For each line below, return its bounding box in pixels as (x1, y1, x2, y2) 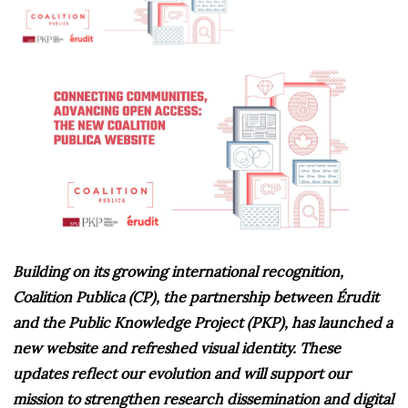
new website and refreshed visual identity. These (13, 339, 341, 358)
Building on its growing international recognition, (13, 262, 343, 281)
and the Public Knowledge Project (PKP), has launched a (13, 313, 393, 332)
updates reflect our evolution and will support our (13, 364, 351, 383)
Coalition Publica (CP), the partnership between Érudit (13, 288, 379, 307)
